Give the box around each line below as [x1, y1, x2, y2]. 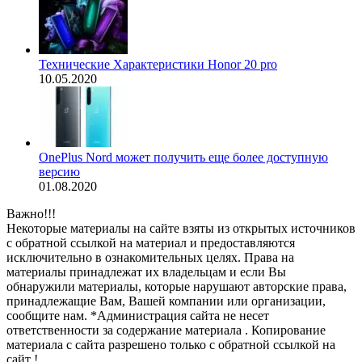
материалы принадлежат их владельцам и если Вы [6, 265, 286, 280]
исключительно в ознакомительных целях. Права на [6, 250, 294, 265]
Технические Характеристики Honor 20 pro [39, 57, 277, 72]
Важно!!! [6, 207, 56, 221]
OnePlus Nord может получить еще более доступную [39, 150, 328, 165]
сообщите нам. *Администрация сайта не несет [6, 309, 269, 323]
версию [39, 165, 80, 179]
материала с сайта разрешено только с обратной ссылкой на [6, 338, 335, 352]
